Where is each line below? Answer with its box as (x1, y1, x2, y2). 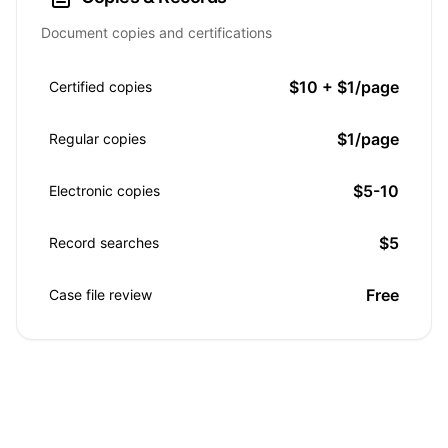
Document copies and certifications (41, 24, 272, 41)
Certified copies (49, 78, 152, 95)
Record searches (49, 234, 159, 251)
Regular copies (49, 130, 146, 147)
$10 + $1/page (289, 77, 399, 97)
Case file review (49, 286, 152, 303)
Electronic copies (49, 182, 160, 199)
